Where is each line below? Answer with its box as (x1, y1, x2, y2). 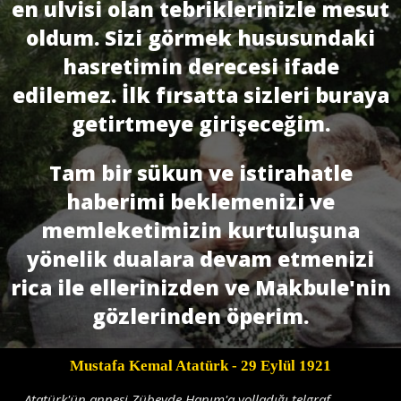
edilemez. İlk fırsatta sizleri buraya (12, 80, 389, 109)
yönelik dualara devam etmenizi (27, 243, 374, 273)
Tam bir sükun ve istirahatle (48, 158, 353, 187)
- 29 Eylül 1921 (228, 357, 331, 375)
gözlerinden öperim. (92, 301, 309, 330)
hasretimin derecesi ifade (62, 51, 339, 81)
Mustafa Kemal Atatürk (70, 357, 228, 375)
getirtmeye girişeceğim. (71, 108, 330, 138)
